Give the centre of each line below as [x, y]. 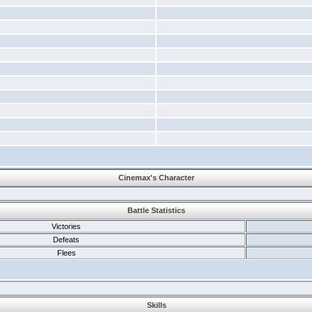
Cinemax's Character [156, 178]
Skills [156, 305]
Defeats [66, 240]
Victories [66, 226]
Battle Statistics [156, 210]
